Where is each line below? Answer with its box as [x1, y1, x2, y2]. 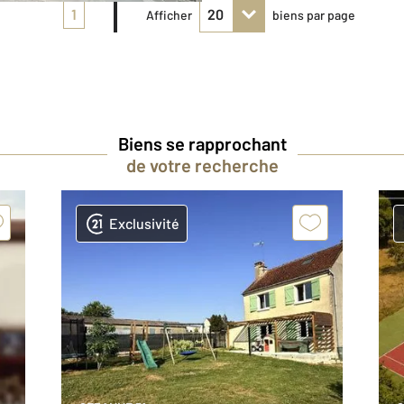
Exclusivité [109, 215, 179, 233]
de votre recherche [125, 154, 279, 177]
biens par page [272, 6, 356, 23]
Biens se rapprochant [117, 133, 287, 155]
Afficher [146, 6, 193, 23]
